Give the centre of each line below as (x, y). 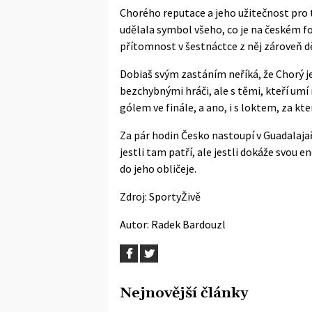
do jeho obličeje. (158, 168)
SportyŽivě (175, 196)
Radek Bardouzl (188, 224)
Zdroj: (134, 196)
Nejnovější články (184, 293)
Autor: (135, 224)
